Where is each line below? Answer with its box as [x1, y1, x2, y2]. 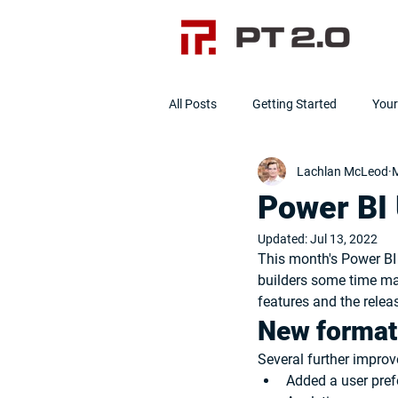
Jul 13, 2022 [310, 232, 378, 246]
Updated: [258, 232, 310, 246]
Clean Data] [331, 167, 395, 182]
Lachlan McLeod [297, 163, 388, 179]
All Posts [169, 96, 217, 111]
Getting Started [252, 96, 337, 111]
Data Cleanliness [204, 167, 296, 182]
